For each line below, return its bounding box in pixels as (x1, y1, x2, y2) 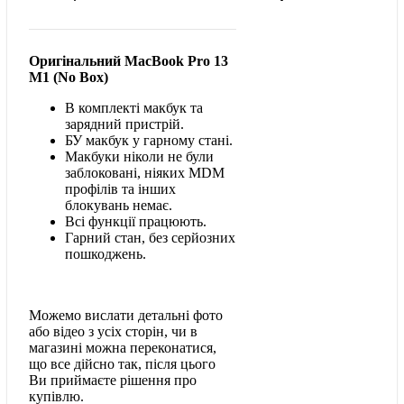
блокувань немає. (65, 197, 172, 214)
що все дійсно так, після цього (29, 356, 216, 372)
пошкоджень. (65, 246, 146, 262)
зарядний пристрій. (65, 116, 184, 133)
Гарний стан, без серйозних (65, 230, 235, 246)
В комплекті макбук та (65, 100, 203, 116)
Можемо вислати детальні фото (29, 308, 223, 324)
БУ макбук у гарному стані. (65, 133, 233, 149)
